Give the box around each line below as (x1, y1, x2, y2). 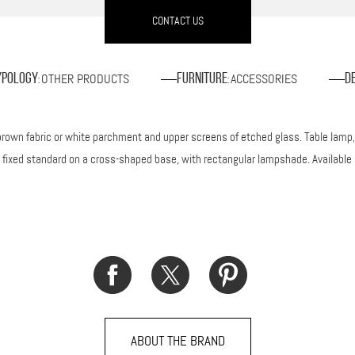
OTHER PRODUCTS (40, 70, 129, 87)
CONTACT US (151, 13, 204, 28)
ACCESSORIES (230, 70, 297, 87)
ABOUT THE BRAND (130, 331, 225, 349)
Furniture (176, 71, 227, 87)
